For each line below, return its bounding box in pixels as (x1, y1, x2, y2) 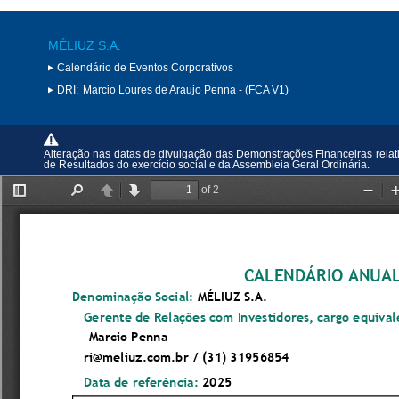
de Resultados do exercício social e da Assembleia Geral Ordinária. (44, 159, 370, 171)
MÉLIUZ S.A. (48, 37, 121, 53)
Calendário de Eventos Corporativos (57, 61, 233, 74)
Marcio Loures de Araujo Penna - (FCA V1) (83, 83, 289, 96)
